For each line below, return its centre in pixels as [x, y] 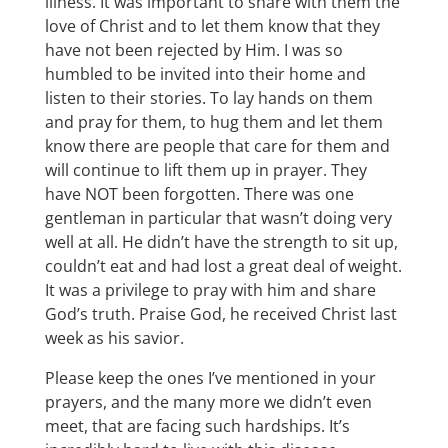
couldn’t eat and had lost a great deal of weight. [223, 266]
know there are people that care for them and [217, 146]
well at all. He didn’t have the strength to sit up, [221, 242]
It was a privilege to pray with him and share [210, 290]
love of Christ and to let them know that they [212, 26]
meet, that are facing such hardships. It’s [197, 426]
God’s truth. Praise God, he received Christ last [220, 314]
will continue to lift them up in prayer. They [205, 170]
